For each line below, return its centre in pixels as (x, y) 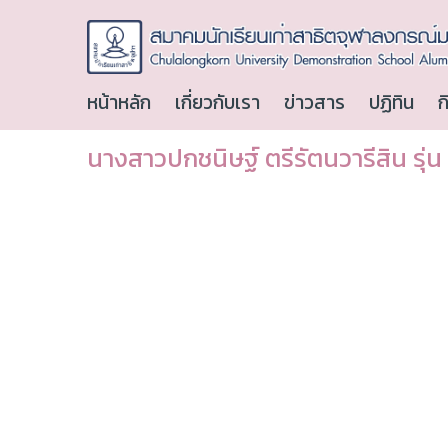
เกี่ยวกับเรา (217, 103)
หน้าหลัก (119, 103)
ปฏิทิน (391, 103)
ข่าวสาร (314, 103)
